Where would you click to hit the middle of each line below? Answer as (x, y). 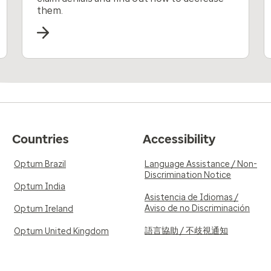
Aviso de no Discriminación (197, 208)
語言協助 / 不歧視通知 (186, 231)
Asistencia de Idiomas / (191, 198)
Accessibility (179, 139)
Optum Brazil (40, 164)
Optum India (40, 187)
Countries (41, 139)
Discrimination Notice (188, 175)
